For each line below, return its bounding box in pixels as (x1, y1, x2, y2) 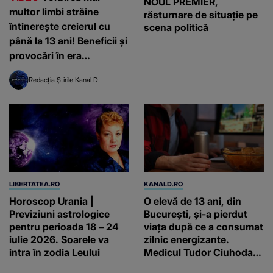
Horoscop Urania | (9, 194, 94, 207)
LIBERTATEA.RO (9, 179, 60, 188)
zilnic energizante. (144, 233, 229, 246)
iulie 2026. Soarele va (9, 233, 109, 246)
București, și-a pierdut (144, 207, 247, 220)
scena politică (144, 21, 208, 34)
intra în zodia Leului (9, 246, 100, 258)
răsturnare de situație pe (144, 8, 258, 21)
